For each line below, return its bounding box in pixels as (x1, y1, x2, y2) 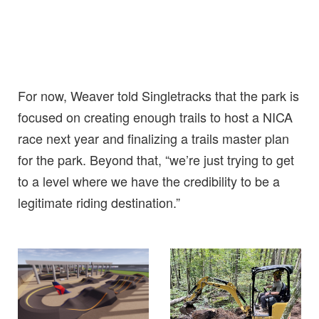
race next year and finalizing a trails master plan (18, 128, 289, 147)
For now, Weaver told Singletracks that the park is (18, 85, 299, 105)
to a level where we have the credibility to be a (18, 171, 280, 190)
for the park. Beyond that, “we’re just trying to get (18, 150, 294, 169)
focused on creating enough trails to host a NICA (18, 107, 293, 126)
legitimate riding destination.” (18, 192, 180, 211)
